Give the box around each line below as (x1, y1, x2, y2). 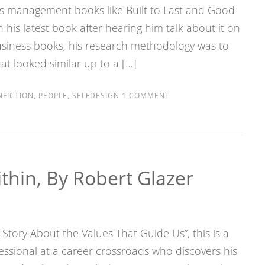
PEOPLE (38, 91, 67, 101)
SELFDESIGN (72, 91, 119, 101)
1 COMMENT (119, 91, 170, 101)
